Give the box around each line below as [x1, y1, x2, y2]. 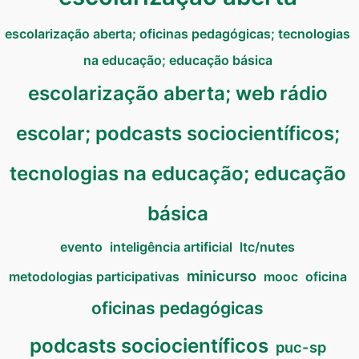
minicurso [186, 267, 256, 285]
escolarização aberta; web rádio [27, 82, 328, 106]
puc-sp [275, 338, 326, 357]
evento [60, 239, 103, 256]
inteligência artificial [110, 239, 232, 256]
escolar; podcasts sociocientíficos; [15, 122, 340, 146]
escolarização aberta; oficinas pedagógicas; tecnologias [5, 26, 350, 42]
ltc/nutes [240, 239, 295, 256]
